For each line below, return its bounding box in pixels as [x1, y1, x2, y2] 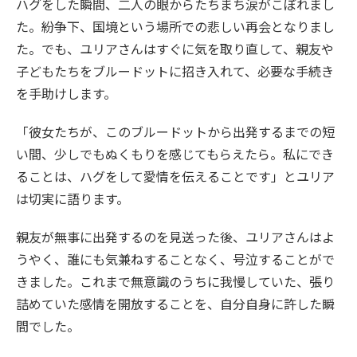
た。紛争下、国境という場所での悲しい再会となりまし [16, 17, 335, 37]
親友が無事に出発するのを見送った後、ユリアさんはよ [16, 227, 335, 247]
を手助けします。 [16, 84, 116, 104]
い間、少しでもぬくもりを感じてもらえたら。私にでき [16, 144, 334, 164]
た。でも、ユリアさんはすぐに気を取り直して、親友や [16, 39, 334, 59]
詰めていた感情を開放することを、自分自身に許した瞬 [16, 294, 335, 314]
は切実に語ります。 [16, 189, 129, 209]
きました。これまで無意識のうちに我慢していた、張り [16, 272, 335, 292]
